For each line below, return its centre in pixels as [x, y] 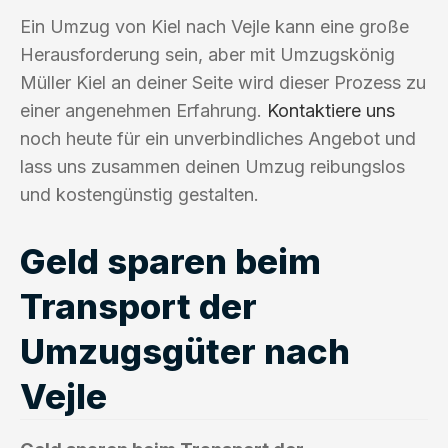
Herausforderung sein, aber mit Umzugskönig [207, 54]
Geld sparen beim [170, 260]
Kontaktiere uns [331, 110]
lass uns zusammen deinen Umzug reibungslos [212, 166]
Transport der [138, 305]
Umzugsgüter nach [185, 350]
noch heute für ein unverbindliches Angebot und [218, 138]
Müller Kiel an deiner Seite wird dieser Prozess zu [223, 82]
